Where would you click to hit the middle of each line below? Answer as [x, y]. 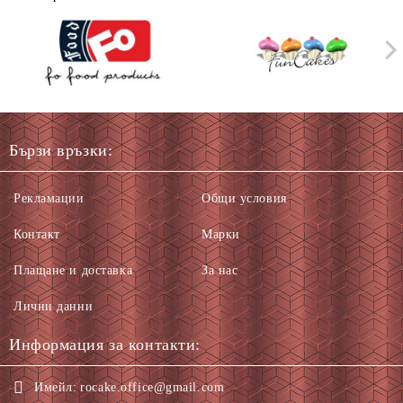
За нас [220, 270]
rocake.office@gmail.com [152, 387]
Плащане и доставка [73, 270]
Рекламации [49, 198]
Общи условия [244, 198]
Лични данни [54, 306]
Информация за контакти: [105, 345]
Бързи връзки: [61, 150]
